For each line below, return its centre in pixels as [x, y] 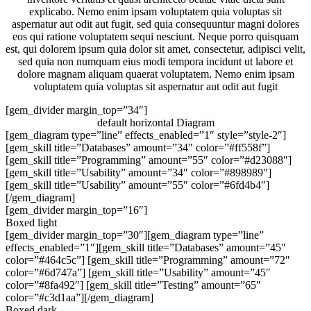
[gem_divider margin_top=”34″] [76, 110]
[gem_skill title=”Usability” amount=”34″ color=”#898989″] [138, 172]
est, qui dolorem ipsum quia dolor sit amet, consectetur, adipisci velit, [155, 49]
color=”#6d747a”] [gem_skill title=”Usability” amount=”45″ [138, 272]
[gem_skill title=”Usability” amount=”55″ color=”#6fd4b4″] [137, 185]
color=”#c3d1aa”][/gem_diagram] [79, 297]
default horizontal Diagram [155, 122]
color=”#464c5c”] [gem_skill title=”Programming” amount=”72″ [148, 260]
